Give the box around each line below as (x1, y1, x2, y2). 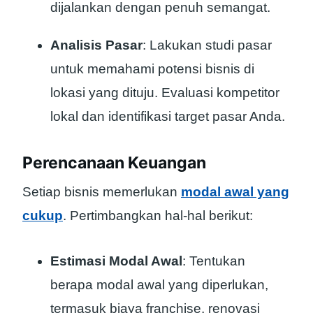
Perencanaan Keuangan (22, 152, 206, 173)
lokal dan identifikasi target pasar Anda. (50, 109, 285, 124)
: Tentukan (182, 254, 245, 269)
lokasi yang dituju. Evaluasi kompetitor (50, 85, 279, 101)
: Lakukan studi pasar (143, 38, 272, 53)
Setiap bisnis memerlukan (22, 184, 181, 200)
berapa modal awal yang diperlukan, (50, 277, 268, 293)
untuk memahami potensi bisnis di (50, 61, 254, 77)
